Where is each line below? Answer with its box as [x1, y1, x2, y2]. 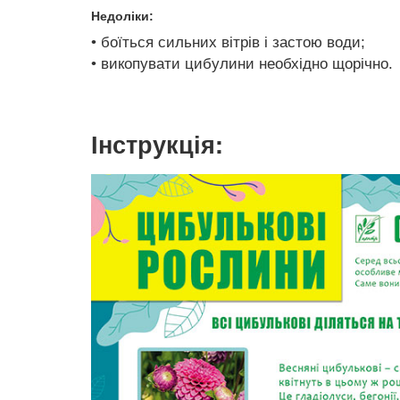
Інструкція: [91, 127, 223, 161]
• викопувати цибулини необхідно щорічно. [91, 55, 393, 72]
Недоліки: [91, 9, 154, 23]
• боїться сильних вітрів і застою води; [91, 34, 365, 51]
